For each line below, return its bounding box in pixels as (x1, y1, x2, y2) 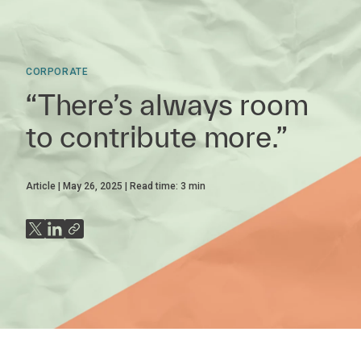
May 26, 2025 (63, 180, 122, 192)
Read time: (130, 180, 180, 192)
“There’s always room (26, 88, 309, 121)
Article (26, 180, 56, 192)
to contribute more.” (26, 120, 287, 153)
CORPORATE (26, 66, 89, 77)
